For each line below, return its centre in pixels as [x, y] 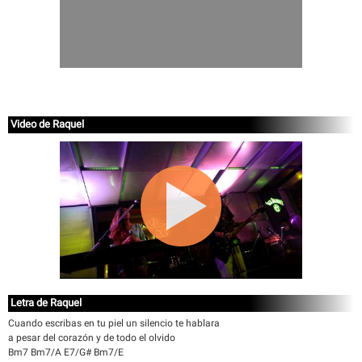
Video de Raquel [47, 124]
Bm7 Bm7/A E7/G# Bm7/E [66, 352]
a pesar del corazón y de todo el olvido [92, 338]
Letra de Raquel [46, 303]
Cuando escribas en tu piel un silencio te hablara [114, 323]
